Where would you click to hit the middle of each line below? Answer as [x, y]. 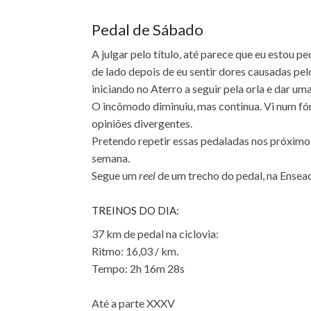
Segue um [115, 176]
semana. [112, 158]
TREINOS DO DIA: [135, 211]
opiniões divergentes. [142, 124]
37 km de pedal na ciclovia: [155, 234]
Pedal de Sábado [149, 30]
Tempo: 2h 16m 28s [138, 269]
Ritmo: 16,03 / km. [135, 251]
